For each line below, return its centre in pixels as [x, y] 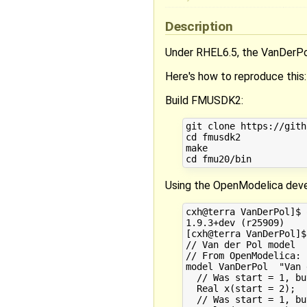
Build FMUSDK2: [204, 100]
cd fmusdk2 [213, 137]
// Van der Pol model [240, 244]
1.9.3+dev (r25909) [235, 222]
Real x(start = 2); [240, 288]
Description [200, 26]
